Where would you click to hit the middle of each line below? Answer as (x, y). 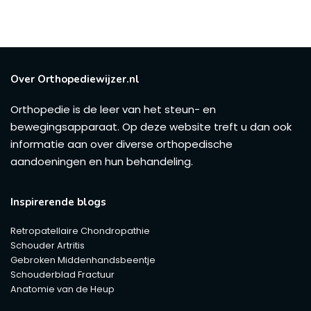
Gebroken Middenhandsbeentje (83, 260)
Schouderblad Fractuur (62, 275)
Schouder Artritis (48, 245)
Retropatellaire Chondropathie (80, 231)
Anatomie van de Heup (62, 289)
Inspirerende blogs (58, 202)
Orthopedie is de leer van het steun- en (113, 109)
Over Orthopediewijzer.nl (75, 79)
